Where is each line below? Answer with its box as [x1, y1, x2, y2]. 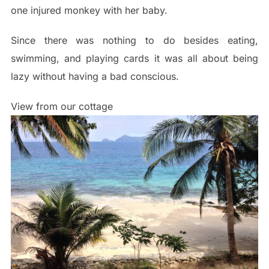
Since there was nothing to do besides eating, [10, 34, 259, 47]
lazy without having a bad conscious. [10, 70, 179, 83]
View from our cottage [10, 100, 113, 113]
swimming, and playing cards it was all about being [10, 52, 259, 65]
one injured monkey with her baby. [10, 4, 168, 17]
